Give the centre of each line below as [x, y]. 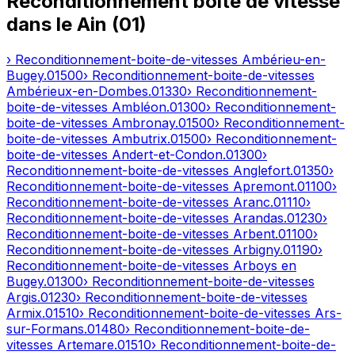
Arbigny [256, 250]
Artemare [86, 345]
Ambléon [139, 107]
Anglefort [261, 171]
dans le [42, 25]
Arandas [258, 218]
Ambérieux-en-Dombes [77, 92]
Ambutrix [139, 139]
